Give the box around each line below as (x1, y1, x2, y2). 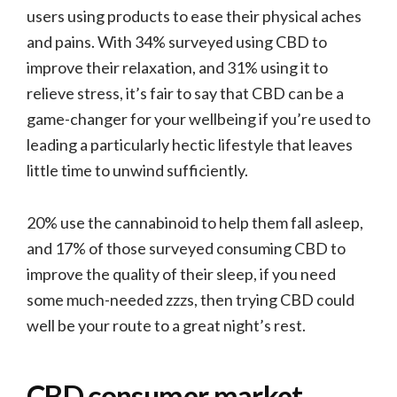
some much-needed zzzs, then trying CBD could (27, 289, 354, 309)
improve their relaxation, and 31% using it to (27, 57, 328, 77)
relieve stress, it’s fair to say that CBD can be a (27, 82, 344, 103)
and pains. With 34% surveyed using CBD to (27, 31, 327, 51)
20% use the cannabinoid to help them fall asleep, (27, 212, 363, 232)
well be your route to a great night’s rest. (27, 315, 306, 335)
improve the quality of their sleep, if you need (27, 263, 336, 284)
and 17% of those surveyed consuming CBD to (27, 237, 346, 258)
